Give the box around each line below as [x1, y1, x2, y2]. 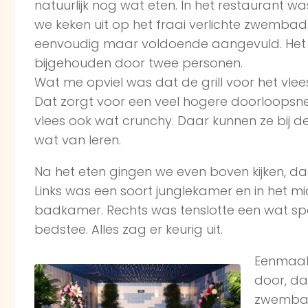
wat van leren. [34, 131, 121, 149]
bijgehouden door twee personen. [34, 54, 243, 72]
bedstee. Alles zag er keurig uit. [34, 221, 223, 239]
